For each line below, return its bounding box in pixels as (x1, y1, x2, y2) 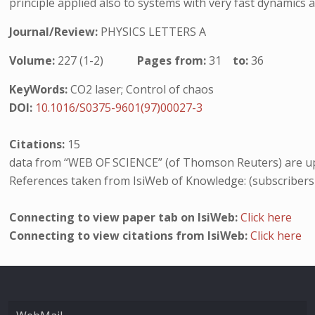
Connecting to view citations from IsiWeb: (9, 228, 251, 243)
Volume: (9, 53, 58, 68)
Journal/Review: (9, 24, 101, 39)
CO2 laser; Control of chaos (67, 82, 214, 97)
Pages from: (137, 53, 210, 68)
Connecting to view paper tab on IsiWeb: (9, 210, 241, 225)
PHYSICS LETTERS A (101, 24, 207, 39)
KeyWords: (9, 82, 68, 97)
